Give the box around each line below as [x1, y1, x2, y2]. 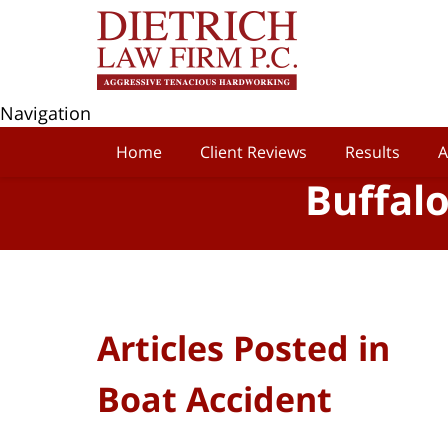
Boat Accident [97, 375, 332, 422]
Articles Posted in [97, 324, 390, 371]
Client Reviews [200, 141, 307, 163]
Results [345, 141, 400, 163]
